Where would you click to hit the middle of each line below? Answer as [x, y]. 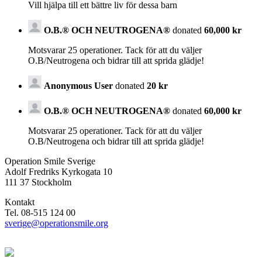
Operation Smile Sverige [50, 161]
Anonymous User [78, 85]
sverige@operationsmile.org [56, 223]
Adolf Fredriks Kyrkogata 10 [58, 171]
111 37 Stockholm [38, 182]
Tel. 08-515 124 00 [40, 212]
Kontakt [20, 202]
